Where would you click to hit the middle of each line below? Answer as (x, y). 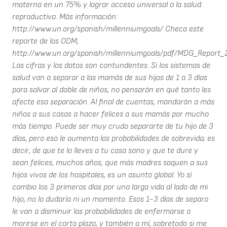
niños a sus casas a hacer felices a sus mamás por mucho (110, 114)
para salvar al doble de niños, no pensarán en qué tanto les (111, 90)
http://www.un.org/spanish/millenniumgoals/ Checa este (108, 29)
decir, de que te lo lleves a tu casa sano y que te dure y (105, 150)
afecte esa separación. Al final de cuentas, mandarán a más (113, 102)
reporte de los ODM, (45, 41)
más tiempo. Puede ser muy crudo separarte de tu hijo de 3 (113, 126)
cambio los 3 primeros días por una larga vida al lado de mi (110, 187)
